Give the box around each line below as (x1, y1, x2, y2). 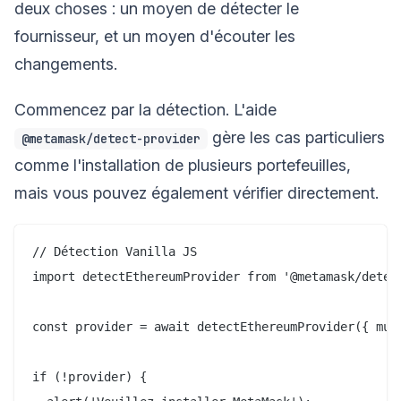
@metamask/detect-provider (21, 130, 200, 147)
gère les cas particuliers (208, 127, 385, 147)
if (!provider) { (32, 369, 147, 384)
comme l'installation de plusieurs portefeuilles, (14, 155, 351, 175)
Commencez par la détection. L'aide (14, 99, 277, 119)
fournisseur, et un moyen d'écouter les (14, 26, 295, 46)
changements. (14, 54, 117, 73)
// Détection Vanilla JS (32, 243, 197, 259)
